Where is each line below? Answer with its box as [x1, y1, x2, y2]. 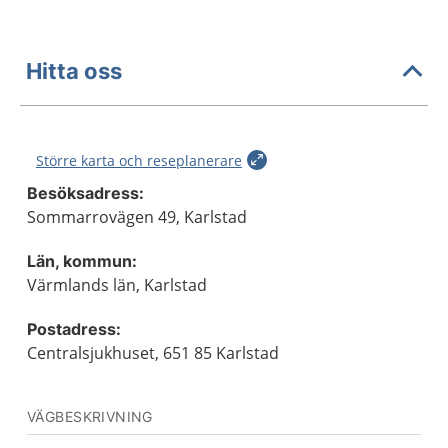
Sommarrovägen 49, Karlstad [27, 206, 247, 228]
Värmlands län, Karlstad [27, 274, 207, 296]
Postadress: [27, 319, 121, 339]
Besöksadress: [27, 183, 144, 203]
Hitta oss [26, 57, 122, 84]
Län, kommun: [27, 251, 137, 271]
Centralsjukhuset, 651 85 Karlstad [27, 342, 279, 364]
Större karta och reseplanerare [36, 151, 242, 170]
